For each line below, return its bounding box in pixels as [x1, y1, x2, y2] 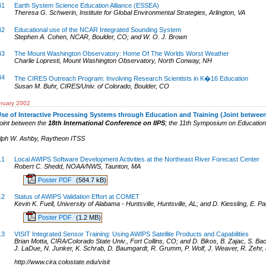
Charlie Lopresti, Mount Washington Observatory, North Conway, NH [14, 56, 212, 64]
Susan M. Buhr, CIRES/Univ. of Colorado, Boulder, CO [14, 83, 169, 90]
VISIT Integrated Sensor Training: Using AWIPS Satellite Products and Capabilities [14, 230, 249, 238]
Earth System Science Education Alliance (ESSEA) [14, 2, 159, 9]
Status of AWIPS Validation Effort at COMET [14, 193, 140, 200]
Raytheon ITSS [41, 134, 85, 142]
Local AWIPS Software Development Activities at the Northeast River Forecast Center [14, 155, 259, 163]
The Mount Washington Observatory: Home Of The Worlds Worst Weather [14, 49, 229, 57]
